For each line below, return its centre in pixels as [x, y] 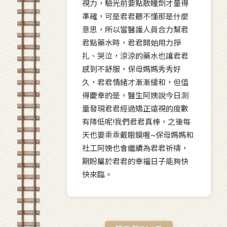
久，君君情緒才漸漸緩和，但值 [135, 83]
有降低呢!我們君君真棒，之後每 [136, 122]
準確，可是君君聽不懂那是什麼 [135, 17]
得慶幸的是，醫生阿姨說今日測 [135, 96]
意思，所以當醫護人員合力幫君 [135, 30]
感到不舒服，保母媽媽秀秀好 [131, 70]
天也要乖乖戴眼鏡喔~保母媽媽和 [138, 136]
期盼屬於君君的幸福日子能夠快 [135, 162]
